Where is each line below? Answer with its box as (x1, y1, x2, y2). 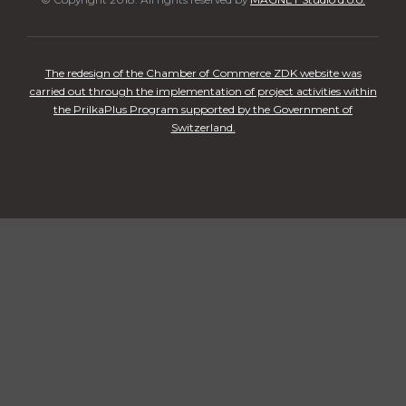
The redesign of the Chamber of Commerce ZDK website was (44, 65, 362, 80)
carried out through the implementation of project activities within (29, 83, 377, 98)
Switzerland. (170, 120, 236, 134)
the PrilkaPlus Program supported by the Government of (53, 101, 353, 116)
